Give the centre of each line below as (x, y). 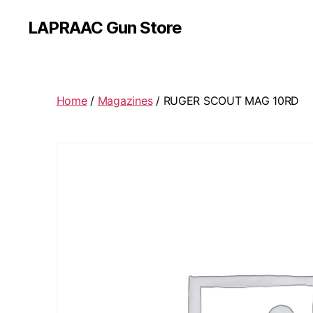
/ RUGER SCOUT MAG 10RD (226, 100)
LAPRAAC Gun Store (105, 28)
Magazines (125, 100)
